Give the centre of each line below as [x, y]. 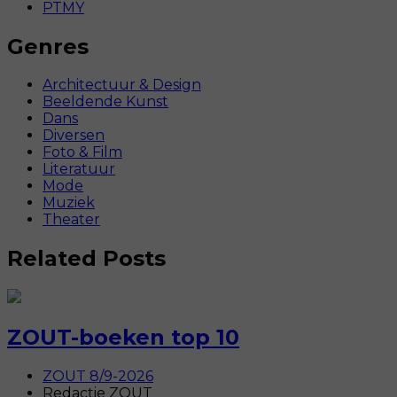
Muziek [69, 203]
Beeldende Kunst [105, 102]
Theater [71, 220]
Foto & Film [82, 152]
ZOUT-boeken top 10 [123, 338]
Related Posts [86, 259]
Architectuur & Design [122, 85]
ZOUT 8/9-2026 [98, 377]
